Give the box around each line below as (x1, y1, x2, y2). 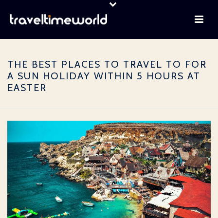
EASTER (7, 82, 47, 93)
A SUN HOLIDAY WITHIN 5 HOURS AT (7, 70, 200, 82)
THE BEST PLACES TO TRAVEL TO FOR (7, 58, 207, 70)
